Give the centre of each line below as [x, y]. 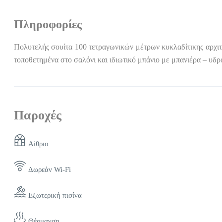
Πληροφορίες [48, 25]
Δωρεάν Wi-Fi [50, 170]
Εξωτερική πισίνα [55, 195]
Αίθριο [38, 144]
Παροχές [38, 115]
